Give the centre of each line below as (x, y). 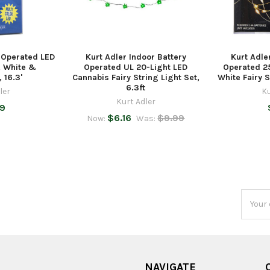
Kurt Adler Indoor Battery (136, 57)
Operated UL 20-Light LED (136, 67)
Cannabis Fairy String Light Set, (136, 77)
